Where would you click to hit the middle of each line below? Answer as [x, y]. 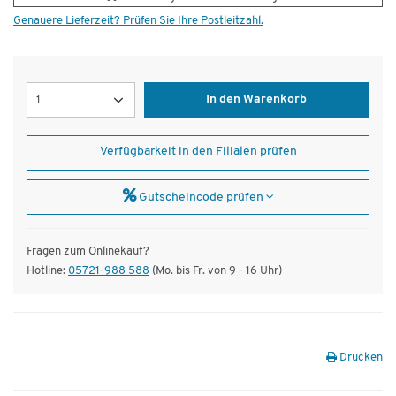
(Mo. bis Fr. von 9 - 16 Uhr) [216, 271]
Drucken [360, 358]
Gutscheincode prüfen [201, 198]
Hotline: [47, 271]
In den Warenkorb [257, 100]
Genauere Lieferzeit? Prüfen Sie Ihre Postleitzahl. [138, 21]
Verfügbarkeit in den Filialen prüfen [198, 152]
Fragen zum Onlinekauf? [88, 252]
